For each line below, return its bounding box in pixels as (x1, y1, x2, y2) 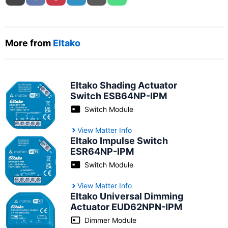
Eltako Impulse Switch (70, 135, 168, 146)
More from (5, 38, 53, 48)
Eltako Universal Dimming (70, 191, 184, 202)
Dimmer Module (84, 216, 137, 224)
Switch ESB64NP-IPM (70, 91, 167, 101)
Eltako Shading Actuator (70, 80, 178, 91)
